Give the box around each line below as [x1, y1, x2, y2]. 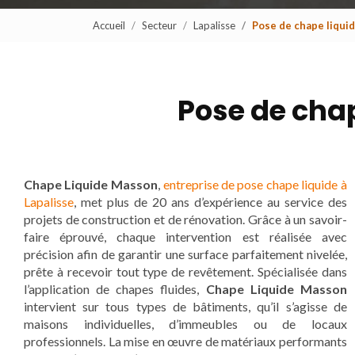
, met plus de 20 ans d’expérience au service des [74, 194, 347, 209]
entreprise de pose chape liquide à [162, 177, 347, 192]
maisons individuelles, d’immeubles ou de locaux [24, 316, 347, 331]
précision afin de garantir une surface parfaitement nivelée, [24, 246, 347, 261]
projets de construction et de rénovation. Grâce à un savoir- [24, 212, 347, 227]
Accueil [93, 19, 125, 32]
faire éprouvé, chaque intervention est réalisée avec [24, 229, 347, 244]
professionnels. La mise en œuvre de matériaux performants [24, 334, 347, 349]
